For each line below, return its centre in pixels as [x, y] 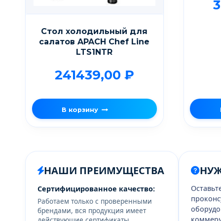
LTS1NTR [94, 52]
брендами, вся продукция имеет [92, 211]
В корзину [80, 110]
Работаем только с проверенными [95, 201]
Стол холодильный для [94, 31]
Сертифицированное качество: [96, 188]
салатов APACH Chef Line [94, 41]
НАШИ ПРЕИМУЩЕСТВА [104, 170]
